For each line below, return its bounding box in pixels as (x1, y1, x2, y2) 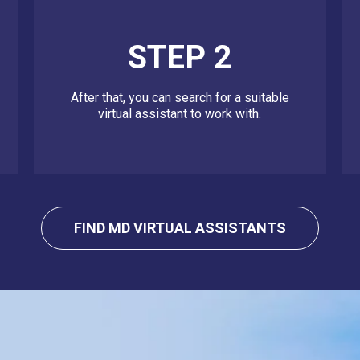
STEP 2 (127, 39, 232, 77)
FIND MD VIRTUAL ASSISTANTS (74, 219, 286, 237)
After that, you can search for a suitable (70, 90, 289, 106)
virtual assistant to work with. (98, 106, 262, 122)
